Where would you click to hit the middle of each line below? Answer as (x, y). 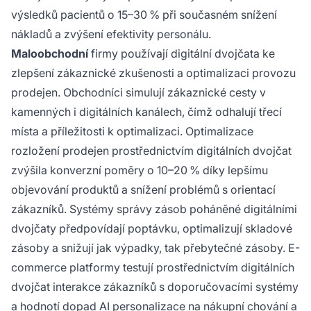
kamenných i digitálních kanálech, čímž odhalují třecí (146, 112)
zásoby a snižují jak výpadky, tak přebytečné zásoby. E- (155, 248)
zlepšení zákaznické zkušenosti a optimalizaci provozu (153, 73)
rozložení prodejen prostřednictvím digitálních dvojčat (151, 151)
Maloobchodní (50, 54)
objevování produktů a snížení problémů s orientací (143, 190)
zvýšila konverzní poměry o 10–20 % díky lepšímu (140, 170)
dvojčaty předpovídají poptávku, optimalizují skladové (152, 229)
